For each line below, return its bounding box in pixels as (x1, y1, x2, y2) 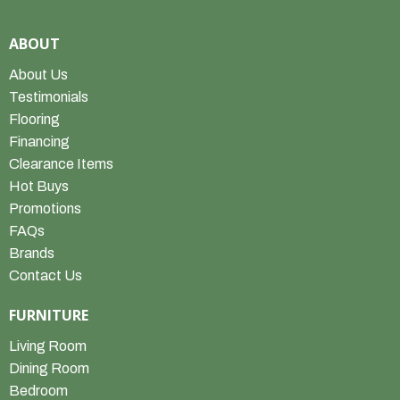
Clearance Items (9, 156, 113, 171)
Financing (9, 134, 70, 149)
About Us (9, 67, 68, 82)
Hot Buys (9, 179, 69, 194)
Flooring (9, 112, 60, 127)
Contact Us (9, 268, 82, 283)
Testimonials (9, 89, 88, 104)
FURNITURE (9, 305, 88, 325)
